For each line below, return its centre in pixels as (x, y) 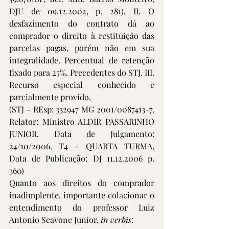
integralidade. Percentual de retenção (82, 60)
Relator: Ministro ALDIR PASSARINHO (82, 121)
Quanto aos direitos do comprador (82, 183)
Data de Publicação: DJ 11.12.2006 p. (82, 158)
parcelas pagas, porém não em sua (82, 48)
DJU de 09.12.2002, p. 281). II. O (82, 11)
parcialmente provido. (50, 97)
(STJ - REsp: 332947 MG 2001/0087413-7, (82, 109)
